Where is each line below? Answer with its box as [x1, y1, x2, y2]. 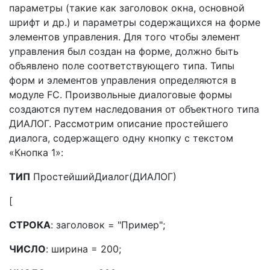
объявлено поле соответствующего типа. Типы [9, 60, 234, 72]
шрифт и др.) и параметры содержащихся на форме [9, 16, 260, 28]
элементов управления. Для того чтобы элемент [9, 31, 240, 43]
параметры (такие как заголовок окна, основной [9, 2, 245, 14]
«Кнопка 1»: [9, 146, 63, 159]
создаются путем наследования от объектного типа [9, 103, 259, 115]
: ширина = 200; [46, 243, 121, 255]
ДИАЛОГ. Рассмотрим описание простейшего [9, 118, 228, 130]
